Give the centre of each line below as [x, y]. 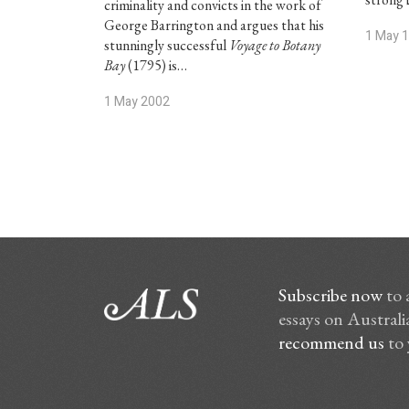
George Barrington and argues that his [214, 25]
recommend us [331, 342]
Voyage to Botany [274, 45]
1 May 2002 [136, 102]
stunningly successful [166, 45]
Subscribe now [330, 295]
